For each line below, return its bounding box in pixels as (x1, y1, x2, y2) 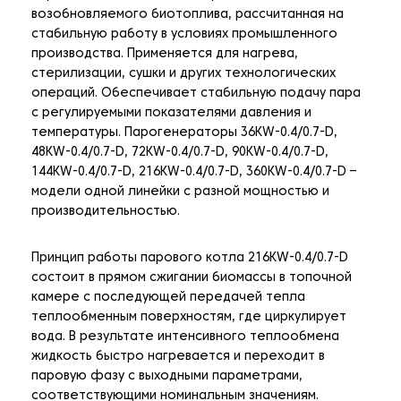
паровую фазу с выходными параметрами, (31, 371, 303, 383)
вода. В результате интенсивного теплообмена (31, 331, 339, 344)
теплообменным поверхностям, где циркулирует (31, 311, 346, 324)
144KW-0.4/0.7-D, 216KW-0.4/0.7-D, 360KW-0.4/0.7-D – (31, 166, 356, 179)
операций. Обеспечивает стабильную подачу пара (31, 88, 361, 100)
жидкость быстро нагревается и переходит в (31, 351, 325, 363)
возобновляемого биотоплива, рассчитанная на (31, 9, 344, 21)
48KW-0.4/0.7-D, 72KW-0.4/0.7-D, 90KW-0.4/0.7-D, (31, 147, 328, 159)
